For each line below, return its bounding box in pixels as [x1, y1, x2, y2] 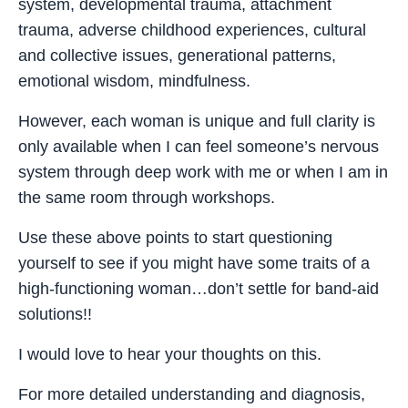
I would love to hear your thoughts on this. [18, 344, 321, 363]
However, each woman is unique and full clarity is [18, 111, 375, 130]
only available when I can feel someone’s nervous [18, 137, 379, 156]
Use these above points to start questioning [18, 228, 332, 247]
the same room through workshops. [18, 188, 275, 207]
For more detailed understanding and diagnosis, [18, 384, 365, 403]
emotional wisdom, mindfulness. [18, 71, 255, 90]
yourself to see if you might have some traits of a [18, 253, 370, 272]
